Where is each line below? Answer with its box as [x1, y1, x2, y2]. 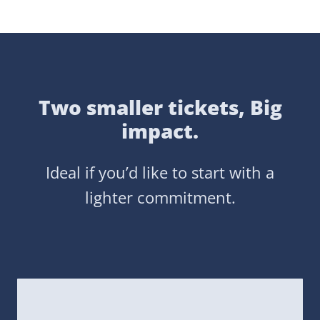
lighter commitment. [84, 186, 236, 208]
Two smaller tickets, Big [38, 93, 282, 121]
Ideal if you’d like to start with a [46, 161, 274, 183]
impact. [121, 116, 199, 144]
